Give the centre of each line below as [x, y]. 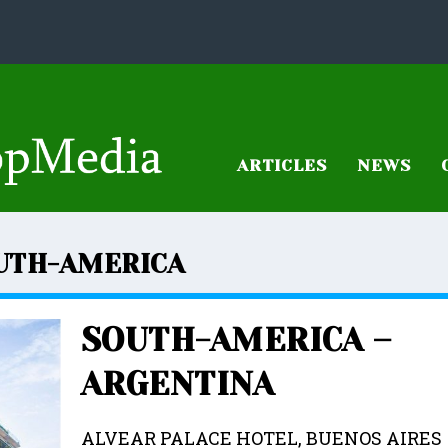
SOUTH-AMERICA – [236, 340]
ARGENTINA [177, 384]
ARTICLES [281, 165]
